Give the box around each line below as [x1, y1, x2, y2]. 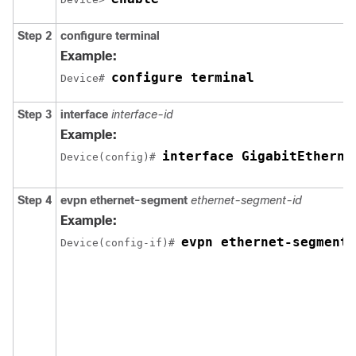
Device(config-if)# [60, 236, 181, 249]
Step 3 [17, 107, 52, 121]
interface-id [111, 107, 173, 121]
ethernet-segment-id [191, 193, 302, 207]
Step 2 [17, 29, 52, 42]
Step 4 [17, 193, 52, 207]
